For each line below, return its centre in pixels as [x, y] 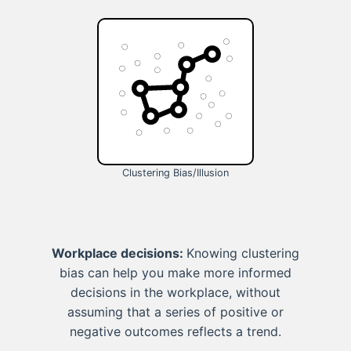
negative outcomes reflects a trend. [175, 332]
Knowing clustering [243, 253]
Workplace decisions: [119, 253]
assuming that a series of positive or [175, 312]
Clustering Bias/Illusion [175, 173]
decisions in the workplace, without [175, 293]
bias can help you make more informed [175, 273]
